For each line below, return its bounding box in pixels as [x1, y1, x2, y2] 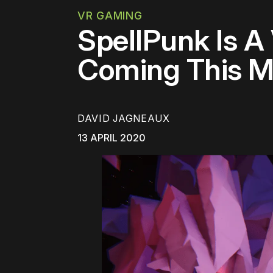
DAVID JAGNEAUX [77, 112, 170, 125]
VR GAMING [77, 9, 143, 22]
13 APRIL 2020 [77, 132, 146, 144]
